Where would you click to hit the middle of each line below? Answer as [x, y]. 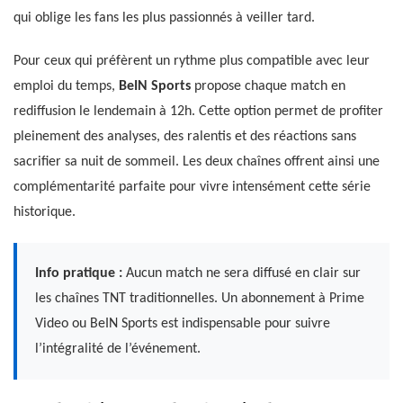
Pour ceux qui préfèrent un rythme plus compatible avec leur [192, 61]
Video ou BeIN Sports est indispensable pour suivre [183, 323]
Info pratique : [79, 273]
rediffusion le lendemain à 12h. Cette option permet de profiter [198, 111]
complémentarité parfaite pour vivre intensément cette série [192, 187]
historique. [45, 212]
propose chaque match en [268, 86]
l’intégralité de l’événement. [118, 349]
